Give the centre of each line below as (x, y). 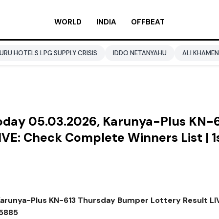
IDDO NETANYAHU (99, 53)
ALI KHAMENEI (163, 53)
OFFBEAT (148, 22)
